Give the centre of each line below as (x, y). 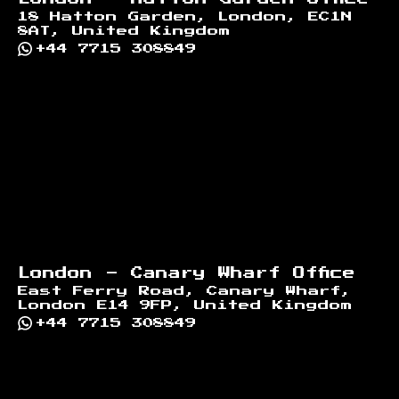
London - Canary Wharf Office (187, 273)
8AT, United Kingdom (124, 31)
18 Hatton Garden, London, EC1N (185, 16)
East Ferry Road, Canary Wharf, (185, 291)
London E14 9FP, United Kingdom (185, 305)
